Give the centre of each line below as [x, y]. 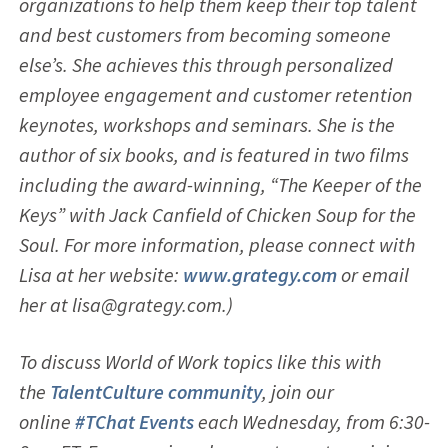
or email [374, 274]
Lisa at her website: [100, 274]
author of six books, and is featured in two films [213, 154]
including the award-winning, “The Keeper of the [220, 184]
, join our [297, 391]
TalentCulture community [155, 391]
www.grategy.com [261, 274]
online [46, 421]
